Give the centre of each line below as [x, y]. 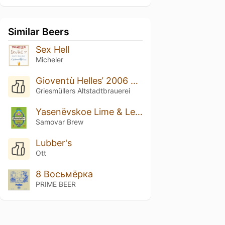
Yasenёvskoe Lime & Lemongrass [139, 111]
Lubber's [53, 143]
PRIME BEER [55, 184]
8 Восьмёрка [64, 174]
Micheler [49, 60]
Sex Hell [52, 49]
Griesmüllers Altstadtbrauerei [83, 90]
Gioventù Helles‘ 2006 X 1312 [134, 80]
